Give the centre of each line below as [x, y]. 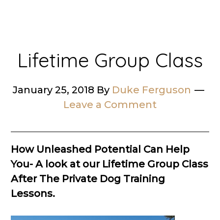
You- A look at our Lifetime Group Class [110, 164]
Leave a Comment [110, 105]
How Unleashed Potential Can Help [100, 149]
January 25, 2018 [54, 90]
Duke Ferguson [151, 90]
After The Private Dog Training [88, 179]
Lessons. [34, 193]
